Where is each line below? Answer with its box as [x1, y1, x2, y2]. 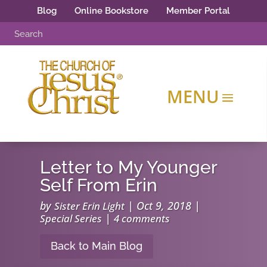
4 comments [114, 212, 170, 226]
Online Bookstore [74, 5, 148, 16]
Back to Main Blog [51, 240, 143, 253]
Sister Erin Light [54, 199, 125, 213]
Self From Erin [40, 174, 158, 196]
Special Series [40, 212, 103, 226]
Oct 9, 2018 [136, 198, 192, 213]
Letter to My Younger [40, 156, 218, 178]
